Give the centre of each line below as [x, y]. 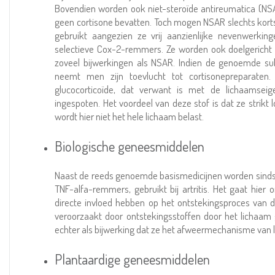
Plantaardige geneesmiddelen [133, 259]
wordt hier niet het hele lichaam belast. [130, 116]
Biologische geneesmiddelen [130, 146]
